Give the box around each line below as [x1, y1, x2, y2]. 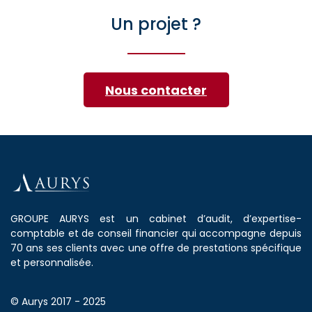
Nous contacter [105, 81, 207, 99]
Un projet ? [111, 13, 201, 36]
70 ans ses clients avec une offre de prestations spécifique [10, 241, 302, 255]
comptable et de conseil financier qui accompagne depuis [10, 226, 302, 240]
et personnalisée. [10, 256, 93, 270]
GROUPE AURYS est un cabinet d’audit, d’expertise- [10, 212, 302, 226]
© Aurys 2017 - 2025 [10, 295, 106, 309]
